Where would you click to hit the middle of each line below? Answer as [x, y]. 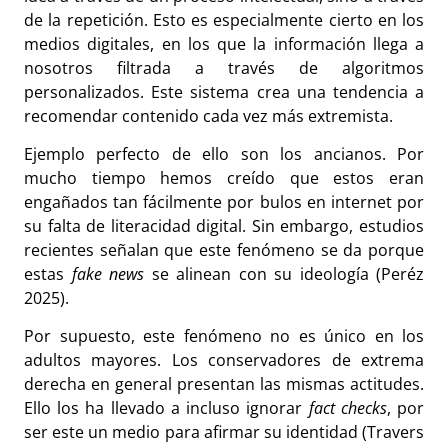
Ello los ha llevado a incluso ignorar [166, 408]
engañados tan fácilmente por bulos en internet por [224, 202]
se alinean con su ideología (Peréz [284, 274]
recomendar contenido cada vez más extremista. [210, 115]
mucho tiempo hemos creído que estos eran [224, 178]
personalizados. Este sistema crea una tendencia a [224, 91]
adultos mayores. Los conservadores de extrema [224, 360]
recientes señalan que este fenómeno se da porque [224, 250]
